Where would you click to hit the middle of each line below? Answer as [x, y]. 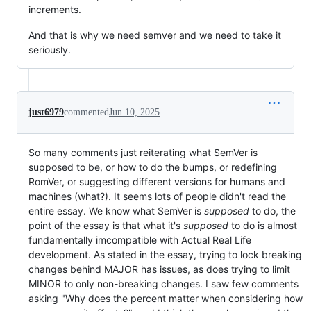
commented [86, 112]
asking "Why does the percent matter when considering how [166, 298]
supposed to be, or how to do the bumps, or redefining [153, 167]
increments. [55, 9]
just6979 [46, 112]
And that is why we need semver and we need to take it [155, 35]
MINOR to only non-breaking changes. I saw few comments [163, 284]
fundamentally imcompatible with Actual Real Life [140, 240]
